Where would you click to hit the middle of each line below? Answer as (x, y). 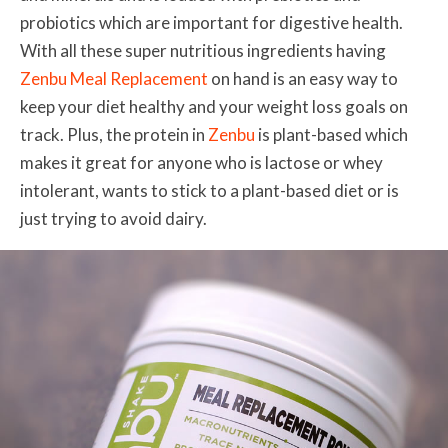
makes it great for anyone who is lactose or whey (201, 163)
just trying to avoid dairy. (113, 219)
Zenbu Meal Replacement (114, 79)
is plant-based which (331, 135)
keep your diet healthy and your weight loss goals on (214, 107)
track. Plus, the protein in (114, 135)
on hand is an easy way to (303, 79)
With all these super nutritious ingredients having (203, 51)
